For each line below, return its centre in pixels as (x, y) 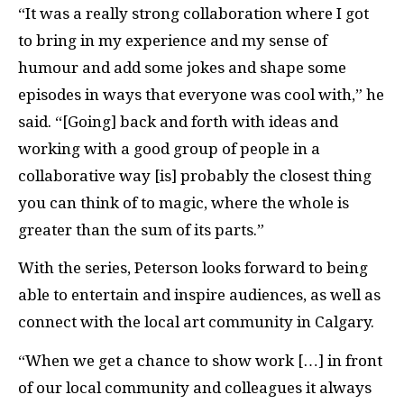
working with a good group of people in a (169, 148)
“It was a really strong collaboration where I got (193, 13)
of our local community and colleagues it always (195, 387)
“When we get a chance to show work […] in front (200, 360)
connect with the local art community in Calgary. (196, 322)
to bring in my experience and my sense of (173, 40)
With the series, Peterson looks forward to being (193, 268)
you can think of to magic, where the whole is (184, 202)
